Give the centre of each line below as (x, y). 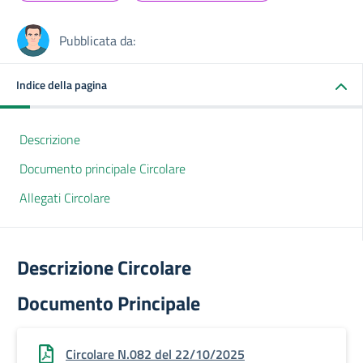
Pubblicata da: (97, 41)
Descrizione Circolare (104, 267)
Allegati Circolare (65, 198)
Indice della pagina (62, 85)
